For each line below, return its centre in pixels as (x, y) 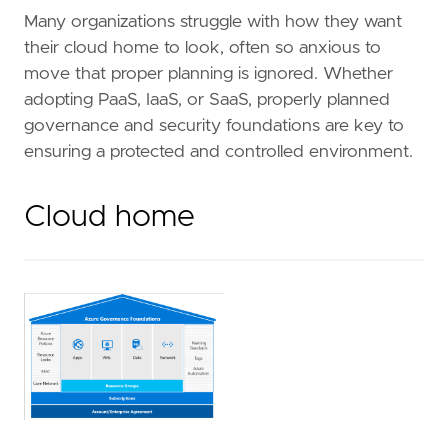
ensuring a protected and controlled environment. (218, 151)
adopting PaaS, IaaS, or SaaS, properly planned (207, 99)
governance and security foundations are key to (214, 125)
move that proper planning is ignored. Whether (208, 73)
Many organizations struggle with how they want (213, 21)
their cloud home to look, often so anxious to (202, 47)
